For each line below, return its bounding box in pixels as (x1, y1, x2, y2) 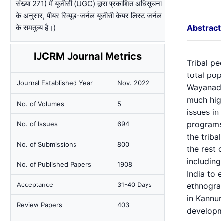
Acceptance (17, 181, 54, 188)
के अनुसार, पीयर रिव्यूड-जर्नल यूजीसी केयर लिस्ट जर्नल (16, 11, 162, 20)
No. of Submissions (17, 140, 77, 148)
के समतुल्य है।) (16, 23, 56, 32)
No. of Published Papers (17, 160, 92, 168)
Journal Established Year (17, 79, 93, 87)
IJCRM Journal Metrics (34, 50, 142, 62)
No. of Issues (17, 120, 58, 128)
